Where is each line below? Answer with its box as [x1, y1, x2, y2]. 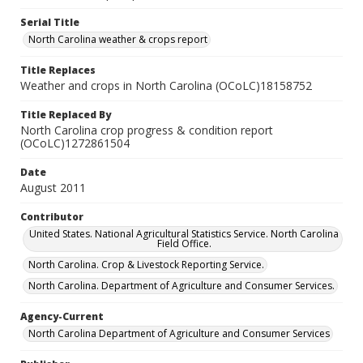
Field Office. [156, 237, 211, 250]
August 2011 [20, 180, 86, 195]
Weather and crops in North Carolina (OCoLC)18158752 [20, 78, 312, 93]
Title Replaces [20, 63, 96, 77]
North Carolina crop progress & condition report [20, 122, 273, 138]
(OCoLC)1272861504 [20, 135, 130, 151]
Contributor [20, 210, 83, 224]
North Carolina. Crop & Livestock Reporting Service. [28, 258, 264, 271]
